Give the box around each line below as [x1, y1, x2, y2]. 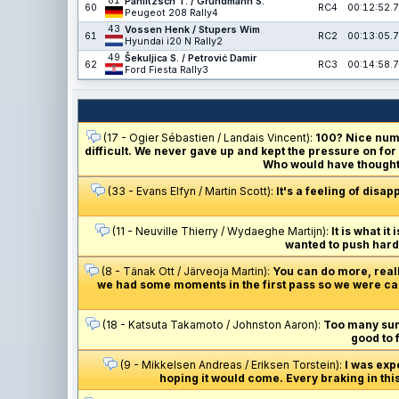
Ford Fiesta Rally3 [125, 64, 208, 76]
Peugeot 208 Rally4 [125, 7, 218, 19]
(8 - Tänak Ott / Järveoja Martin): [98, 265, 273, 278]
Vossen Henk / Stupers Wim [125, 24, 260, 36]
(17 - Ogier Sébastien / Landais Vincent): [100, 131, 315, 144]
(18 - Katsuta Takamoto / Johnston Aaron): [100, 318, 323, 331]
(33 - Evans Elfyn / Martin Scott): [104, 184, 276, 198]
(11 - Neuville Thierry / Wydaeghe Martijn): [110, 224, 331, 238]
